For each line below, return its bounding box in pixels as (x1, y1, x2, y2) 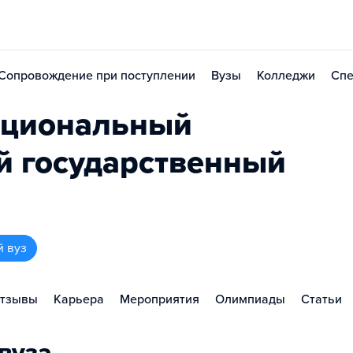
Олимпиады (215, 292, 285, 307)
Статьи (301, 292, 342, 307)
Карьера (54, 292, 104, 307)
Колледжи (257, 68, 315, 84)
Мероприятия (120, 292, 199, 307)
